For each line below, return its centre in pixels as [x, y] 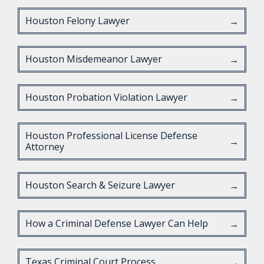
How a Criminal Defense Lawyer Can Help [117, 223]
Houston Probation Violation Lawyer [106, 97]
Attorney [45, 147]
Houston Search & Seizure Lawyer [100, 185]
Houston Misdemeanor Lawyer [94, 59]
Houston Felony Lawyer [77, 21]
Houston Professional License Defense [111, 136]
